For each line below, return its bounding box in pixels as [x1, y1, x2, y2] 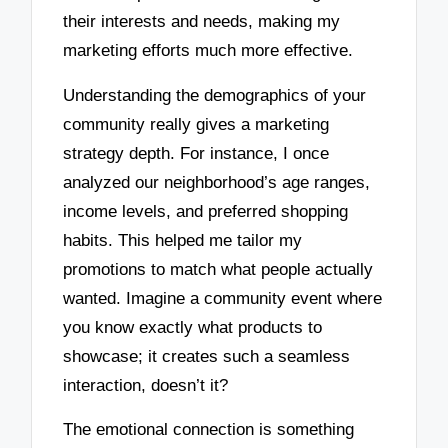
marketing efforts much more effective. [63, 40, 354, 60]
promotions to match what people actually [63, 259, 374, 279]
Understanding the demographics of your [63, 85, 367, 105]
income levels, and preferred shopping [63, 201, 349, 221]
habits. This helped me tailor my [63, 230, 303, 250]
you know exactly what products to [63, 317, 323, 337]
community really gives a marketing [63, 114, 330, 134]
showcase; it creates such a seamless [63, 346, 351, 366]
